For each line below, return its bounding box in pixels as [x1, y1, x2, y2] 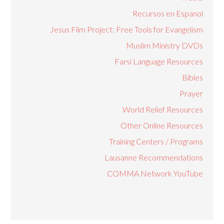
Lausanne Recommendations [104, 152, 203, 162]
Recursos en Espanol [132, 8, 203, 18]
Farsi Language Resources [114, 56, 203, 66]
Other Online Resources [120, 120, 203, 130]
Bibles [181, 72, 203, 82]
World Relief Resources [122, 104, 203, 114]
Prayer [179, 88, 203, 98]
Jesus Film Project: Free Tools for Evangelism [49, 24, 203, 34]
